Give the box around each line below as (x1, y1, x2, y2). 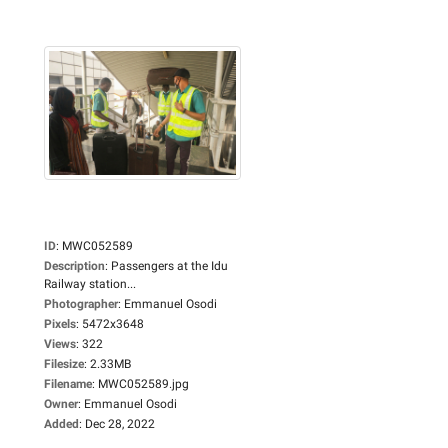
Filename (44, 376, 92, 391)
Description (44, 258, 105, 273)
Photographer (44, 296, 118, 311)
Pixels (44, 316, 76, 331)
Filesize (44, 356, 84, 371)
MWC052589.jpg (98, 376, 189, 391)
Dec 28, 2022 (85, 416, 155, 431)
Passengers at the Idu (111, 258, 228, 273)
